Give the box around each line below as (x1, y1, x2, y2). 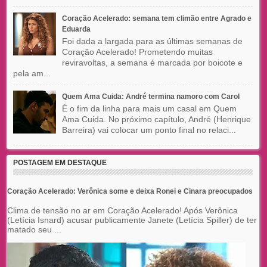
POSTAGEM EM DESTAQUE (13, 159, 107, 167)
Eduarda (61, 24, 91, 33)
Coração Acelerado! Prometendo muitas (61, 46, 213, 57)
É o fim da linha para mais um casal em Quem (61, 104, 237, 114)
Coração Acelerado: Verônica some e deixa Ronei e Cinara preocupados (7, 187, 253, 195)
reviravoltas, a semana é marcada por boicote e (61, 57, 243, 67)
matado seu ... (7, 224, 61, 234)
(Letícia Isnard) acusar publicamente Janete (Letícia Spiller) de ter (7, 215, 257, 225)
